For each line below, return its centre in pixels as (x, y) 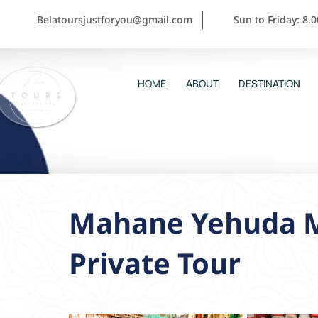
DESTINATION (269, 83)
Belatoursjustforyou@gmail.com (115, 20)
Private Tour (155, 263)
